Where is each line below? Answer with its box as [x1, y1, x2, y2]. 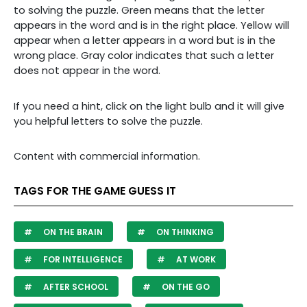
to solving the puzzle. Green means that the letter [14, 3, 265, 17]
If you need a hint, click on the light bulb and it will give [14, 99, 284, 113]
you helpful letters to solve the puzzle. [14, 114, 203, 128]
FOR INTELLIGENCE [41, 254, 123, 265]
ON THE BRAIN [41, 226, 103, 238]
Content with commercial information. [14, 149, 200, 163]
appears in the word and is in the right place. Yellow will [14, 19, 289, 32]
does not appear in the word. [14, 64, 160, 77]
